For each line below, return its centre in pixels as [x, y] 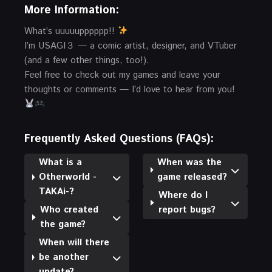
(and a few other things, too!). [87, 60]
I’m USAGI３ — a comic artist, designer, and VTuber [131, 46]
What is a [61, 162]
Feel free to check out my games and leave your [122, 75]
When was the [190, 162]
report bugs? [187, 209]
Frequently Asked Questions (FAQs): [119, 139]
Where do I [183, 195]
